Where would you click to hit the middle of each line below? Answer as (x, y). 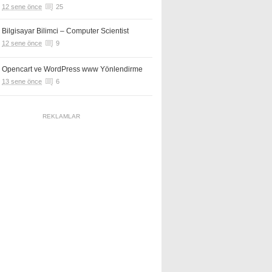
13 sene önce (22, 81)
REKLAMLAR (61, 116)
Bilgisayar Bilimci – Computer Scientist (65, 31)
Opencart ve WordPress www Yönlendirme (72, 69)
